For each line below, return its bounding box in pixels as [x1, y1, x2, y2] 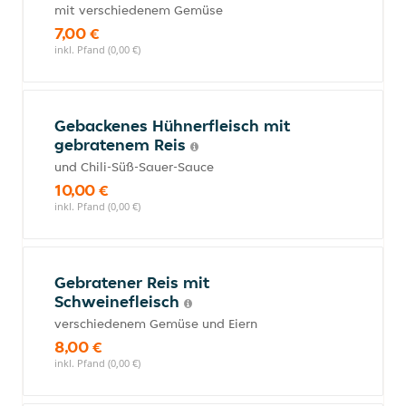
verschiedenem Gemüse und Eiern [54, 315, 257, 332]
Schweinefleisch [54, 291, 184, 312]
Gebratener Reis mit [54, 272, 209, 293]
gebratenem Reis [54, 134, 190, 155]
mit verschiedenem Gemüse [54, 2, 223, 18]
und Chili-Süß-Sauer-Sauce [54, 159, 214, 175]
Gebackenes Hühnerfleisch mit [54, 115, 290, 136]
